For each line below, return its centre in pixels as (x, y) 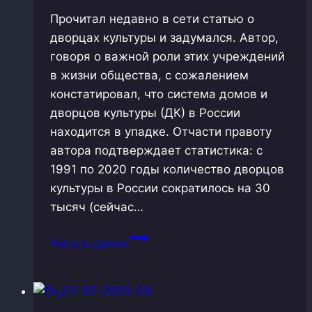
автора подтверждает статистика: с (156, 150)
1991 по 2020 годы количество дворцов (167, 169)
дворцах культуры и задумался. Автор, (164, 37)
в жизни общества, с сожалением (149, 75)
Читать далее (89, 243)
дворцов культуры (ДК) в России (145, 112)
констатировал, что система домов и (159, 94)
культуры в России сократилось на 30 (160, 188)
